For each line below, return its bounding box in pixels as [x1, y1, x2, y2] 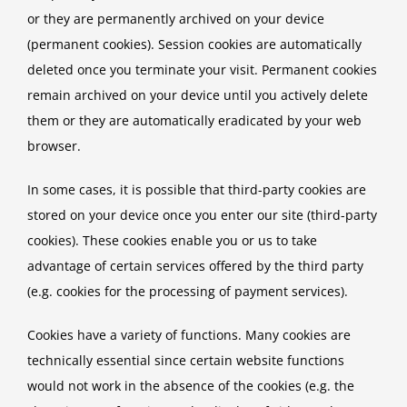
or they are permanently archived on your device [27, 10, 324, 28]
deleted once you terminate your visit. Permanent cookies [27, 61, 377, 79]
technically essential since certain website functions [27, 352, 344, 370]
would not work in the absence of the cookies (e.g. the [27, 377, 354, 395]
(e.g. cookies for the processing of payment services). [27, 283, 348, 301]
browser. [27, 137, 81, 155]
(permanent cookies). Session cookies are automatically [27, 35, 362, 54]
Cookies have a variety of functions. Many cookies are [27, 326, 351, 344]
